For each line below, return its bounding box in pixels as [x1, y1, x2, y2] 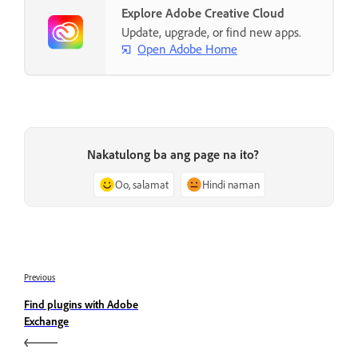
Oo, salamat [114, 177, 169, 191]
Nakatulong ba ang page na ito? [86, 146, 259, 162]
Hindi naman [201, 177, 260, 191]
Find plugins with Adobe [24, 297, 138, 312]
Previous [24, 272, 55, 284]
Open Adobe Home [137, 41, 237, 58]
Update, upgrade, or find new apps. [121, 23, 301, 40]
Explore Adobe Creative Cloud [121, 4, 284, 21]
